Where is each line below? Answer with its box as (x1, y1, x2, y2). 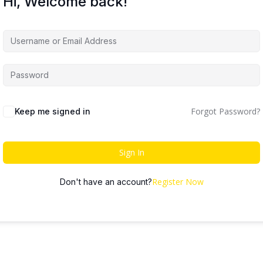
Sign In (119, 147, 144, 159)
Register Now (151, 176, 204, 188)
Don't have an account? (59, 177, 152, 187)
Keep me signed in (15, 106, 90, 117)
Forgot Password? (191, 106, 260, 117)
